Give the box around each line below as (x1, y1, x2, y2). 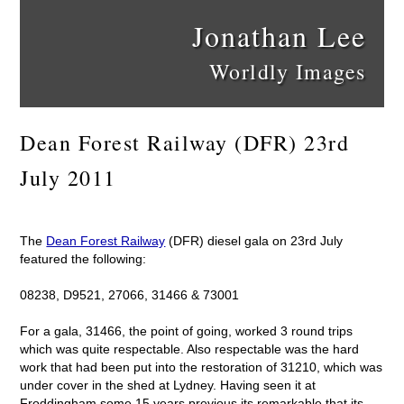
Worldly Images (208, 57, 366, 86)
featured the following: (20, 251, 147, 266)
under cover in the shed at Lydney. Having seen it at (20, 377, 317, 392)
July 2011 (20, 163, 116, 192)
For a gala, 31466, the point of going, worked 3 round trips (20, 323, 353, 338)
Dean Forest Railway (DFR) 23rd (20, 128, 350, 157)
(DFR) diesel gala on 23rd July (165, 233, 344, 248)
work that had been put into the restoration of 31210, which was (20, 359, 383, 374)
